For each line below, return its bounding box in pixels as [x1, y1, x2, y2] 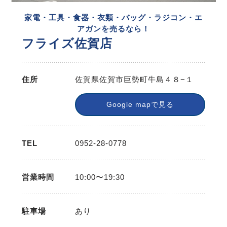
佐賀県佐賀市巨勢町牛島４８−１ [74, 75, 194, 84]
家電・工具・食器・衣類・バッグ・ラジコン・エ [24, 13, 203, 22]
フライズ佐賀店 [21, 36, 112, 50]
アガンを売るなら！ [77, 24, 150, 33]
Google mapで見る [106, 100, 174, 109]
